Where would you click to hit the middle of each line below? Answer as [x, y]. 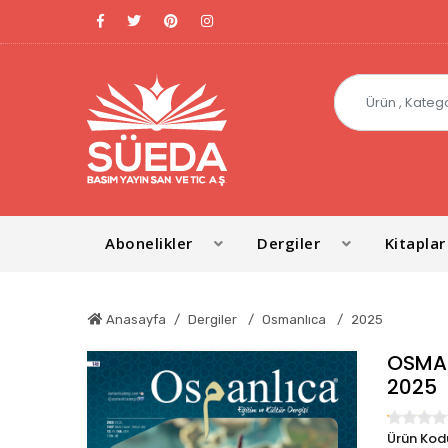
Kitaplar [415, 243]
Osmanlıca [295, 319]
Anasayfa [134, 319]
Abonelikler [149, 243]
